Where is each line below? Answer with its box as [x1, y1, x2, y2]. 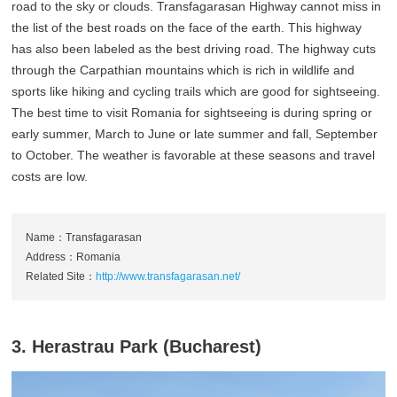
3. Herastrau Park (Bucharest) [12, 336, 262, 356]
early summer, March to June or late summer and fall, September [12, 126, 378, 141]
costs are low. [12, 168, 89, 183]
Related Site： [26, 269, 97, 283]
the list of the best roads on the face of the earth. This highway [12, 19, 362, 35]
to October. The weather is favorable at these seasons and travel [12, 147, 376, 162]
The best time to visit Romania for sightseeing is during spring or [12, 105, 373, 120]
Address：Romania [26, 250, 121, 263]
